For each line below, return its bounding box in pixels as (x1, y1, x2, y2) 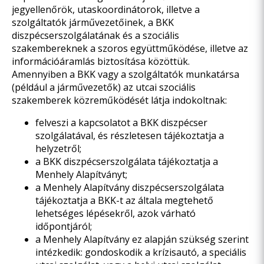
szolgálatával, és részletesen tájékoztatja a (35, 129, 224, 142)
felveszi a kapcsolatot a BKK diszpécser (35, 116, 207, 129)
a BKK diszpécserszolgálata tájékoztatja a (35, 155, 218, 168)
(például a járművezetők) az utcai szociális (12, 81, 196, 94)
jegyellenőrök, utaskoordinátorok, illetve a (12, 3, 200, 16)
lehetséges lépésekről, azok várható (35, 207, 196, 220)
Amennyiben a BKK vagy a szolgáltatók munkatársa (12, 68, 239, 81)
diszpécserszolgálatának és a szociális (12, 29, 179, 42)
